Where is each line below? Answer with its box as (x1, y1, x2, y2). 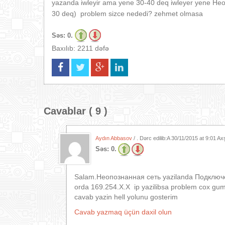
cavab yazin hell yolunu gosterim (74, 193, 178, 201)
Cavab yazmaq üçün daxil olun (74, 208, 172, 216)
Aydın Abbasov (95, 135, 132, 141)
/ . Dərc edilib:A (132, 135, 171, 141)
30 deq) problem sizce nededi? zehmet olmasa (52, 10, 203, 18)
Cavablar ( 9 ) (44, 105, 107, 117)
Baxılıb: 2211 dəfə (52, 44, 109, 52)
